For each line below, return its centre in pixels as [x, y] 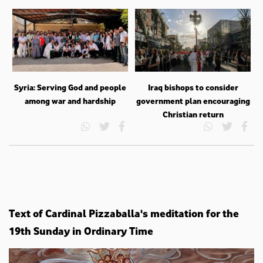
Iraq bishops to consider [193, 87]
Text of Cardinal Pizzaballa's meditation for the [124, 213]
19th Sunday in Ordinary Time [81, 230]
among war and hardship [70, 100]
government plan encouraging [193, 100]
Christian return [193, 114]
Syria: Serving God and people [70, 87]
